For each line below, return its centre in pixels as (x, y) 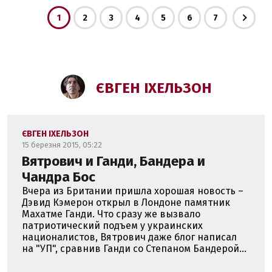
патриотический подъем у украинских (112, 226)
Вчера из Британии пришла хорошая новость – (133, 191)
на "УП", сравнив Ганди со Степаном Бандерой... (134, 249)
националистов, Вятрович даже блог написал (129, 237)
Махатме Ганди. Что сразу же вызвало (111, 214)
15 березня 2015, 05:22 (62, 145)
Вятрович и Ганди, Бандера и (114, 161)
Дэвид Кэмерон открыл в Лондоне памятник (126, 202)
